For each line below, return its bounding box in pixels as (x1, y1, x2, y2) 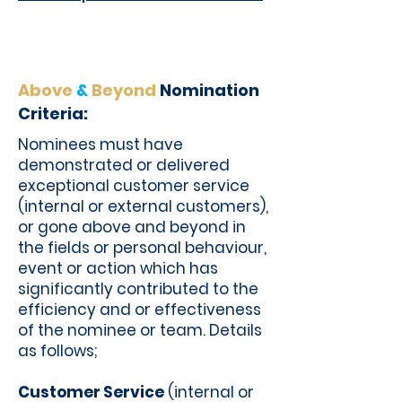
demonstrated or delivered (18, 154, 230, 176)
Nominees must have (18, 134, 183, 155)
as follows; (18, 340, 100, 362)
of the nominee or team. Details (18, 319, 262, 341)
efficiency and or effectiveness (18, 299, 261, 320)
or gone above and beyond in (18, 216, 246, 238)
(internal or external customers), (18, 196, 268, 217)
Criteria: (18, 102, 88, 125)
